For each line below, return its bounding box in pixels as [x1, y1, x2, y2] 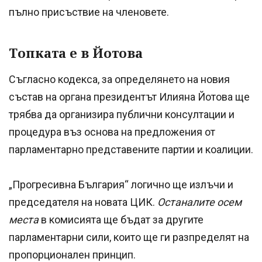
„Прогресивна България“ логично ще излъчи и [9, 178, 233, 191]
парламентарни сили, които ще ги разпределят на [9, 230, 249, 243]
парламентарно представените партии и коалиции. [9, 143, 253, 156]
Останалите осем [157, 195, 242, 208]
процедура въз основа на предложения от [9, 125, 215, 138]
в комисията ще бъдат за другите [39, 213, 204, 226]
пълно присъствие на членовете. [9, 5, 169, 18]
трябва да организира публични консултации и [9, 108, 235, 120]
